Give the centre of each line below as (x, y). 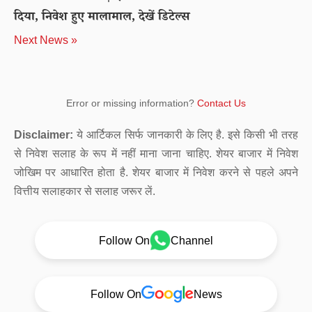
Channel (192, 240)
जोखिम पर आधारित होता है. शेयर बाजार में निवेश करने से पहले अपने (156, 172)
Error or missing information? (132, 103)
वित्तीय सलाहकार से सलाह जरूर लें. (85, 191)
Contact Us (221, 103)
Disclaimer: (44, 135)
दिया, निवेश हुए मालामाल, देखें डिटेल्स (102, 18)
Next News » (46, 40)
